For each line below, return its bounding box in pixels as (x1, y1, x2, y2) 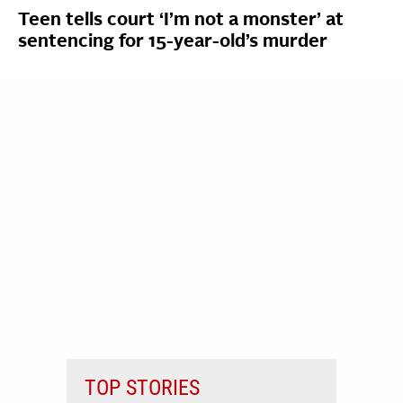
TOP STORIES (85, 375, 200, 401)
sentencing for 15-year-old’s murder (18, 33, 327, 52)
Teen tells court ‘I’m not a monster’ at (18, 12, 344, 31)
